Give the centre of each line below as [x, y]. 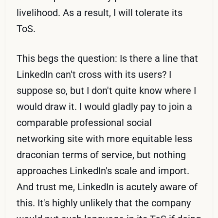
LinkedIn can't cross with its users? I [94, 74]
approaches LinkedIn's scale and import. [103, 171]
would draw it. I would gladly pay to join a [105, 106]
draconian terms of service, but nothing [101, 154]
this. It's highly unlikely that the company [104, 203]
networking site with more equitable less [105, 138]
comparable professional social [84, 122]
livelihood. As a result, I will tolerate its [100, 12]
